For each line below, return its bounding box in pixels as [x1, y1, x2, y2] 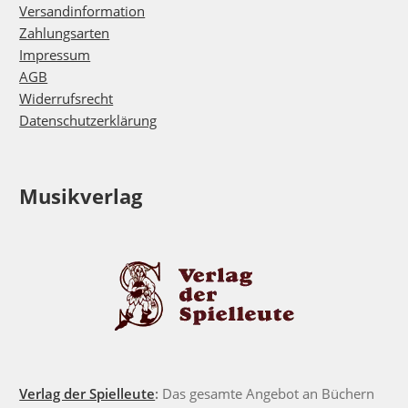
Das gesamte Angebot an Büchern [158, 383, 375, 403]
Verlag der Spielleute [19, 383, 156, 403]
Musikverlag [19, 181, 143, 209]
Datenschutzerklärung [19, 111, 158, 130]
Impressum [19, 46, 91, 65]
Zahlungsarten [19, 24, 110, 43]
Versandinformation [19, 2, 146, 21]
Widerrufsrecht [19, 89, 114, 108]
